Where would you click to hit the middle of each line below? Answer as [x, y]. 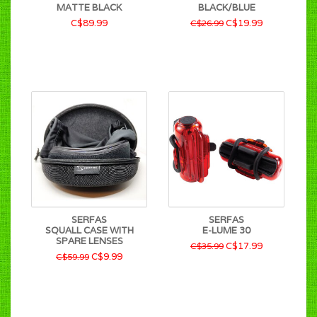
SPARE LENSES [89, 241]
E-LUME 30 [226, 230]
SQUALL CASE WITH [89, 230]
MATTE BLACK [89, 7]
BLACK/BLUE [226, 7]
